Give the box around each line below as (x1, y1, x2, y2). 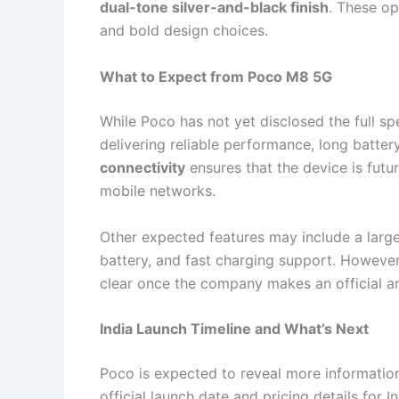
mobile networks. (100, 182, 216, 200)
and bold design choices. (100, 21, 268, 40)
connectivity (100, 159, 185, 177)
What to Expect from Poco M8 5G (100, 68, 332, 86)
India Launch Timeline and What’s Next (100, 320, 369, 338)
